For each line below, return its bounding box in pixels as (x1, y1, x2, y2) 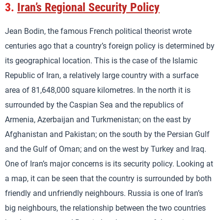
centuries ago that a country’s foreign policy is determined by (5, 41, 215, 51)
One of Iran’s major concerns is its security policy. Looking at (5, 159, 213, 168)
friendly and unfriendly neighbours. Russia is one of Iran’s (5, 188, 203, 198)
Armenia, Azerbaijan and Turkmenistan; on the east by (5, 114, 191, 124)
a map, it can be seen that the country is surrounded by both (5, 173, 212, 183)
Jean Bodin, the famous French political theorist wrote (5, 26, 192, 36)
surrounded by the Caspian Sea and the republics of (5, 100, 184, 110)
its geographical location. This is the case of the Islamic (5, 55, 197, 65)
